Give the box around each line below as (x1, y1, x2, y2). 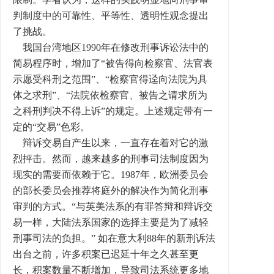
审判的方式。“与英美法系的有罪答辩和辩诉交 (13, 201, 213, 212)
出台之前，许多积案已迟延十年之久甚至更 (13, 249, 199, 259)
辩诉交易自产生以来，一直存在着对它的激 (13, 138, 209, 148)
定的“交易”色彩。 (13, 122, 90, 132)
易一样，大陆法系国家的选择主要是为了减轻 (13, 217, 209, 228)
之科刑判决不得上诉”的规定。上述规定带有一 (13, 106, 213, 116)
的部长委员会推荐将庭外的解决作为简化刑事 (13, 185, 209, 196)
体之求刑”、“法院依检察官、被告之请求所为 (13, 90, 207, 100)
